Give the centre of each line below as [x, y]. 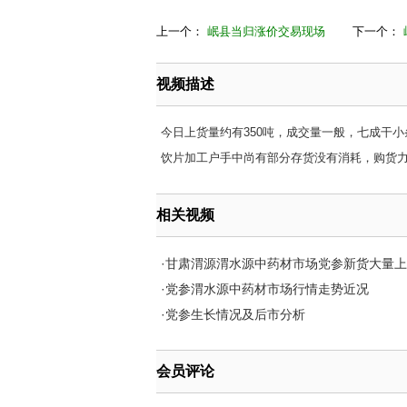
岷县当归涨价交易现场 [266, 31]
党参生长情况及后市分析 [235, 314]
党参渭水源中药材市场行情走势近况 [267, 289]
